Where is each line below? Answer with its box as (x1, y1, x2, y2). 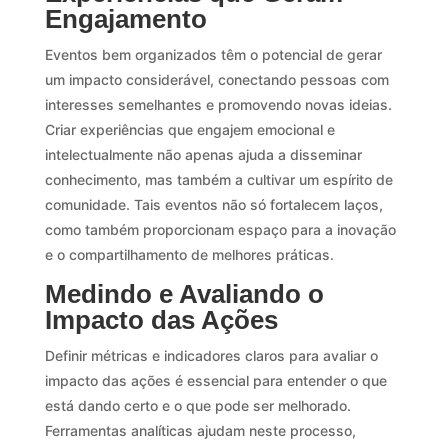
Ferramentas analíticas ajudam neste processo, (44, 421, 356, 439)
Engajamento (44, 3, 207, 34)
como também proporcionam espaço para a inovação (44, 220, 396, 238)
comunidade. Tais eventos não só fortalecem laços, (44, 195, 383, 213)
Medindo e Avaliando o (44, 278, 324, 309)
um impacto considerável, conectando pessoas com (44, 70, 389, 88)
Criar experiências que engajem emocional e (44, 120, 335, 138)
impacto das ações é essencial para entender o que (44, 371, 387, 389)
